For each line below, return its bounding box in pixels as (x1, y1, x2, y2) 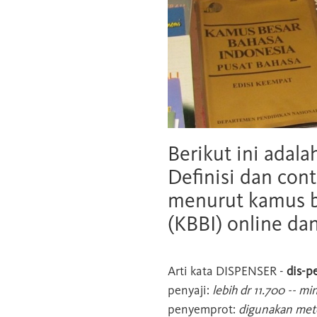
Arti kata (168, 263, 216, 279)
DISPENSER (216, 263, 277, 279)
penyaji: (168, 282, 212, 298)
